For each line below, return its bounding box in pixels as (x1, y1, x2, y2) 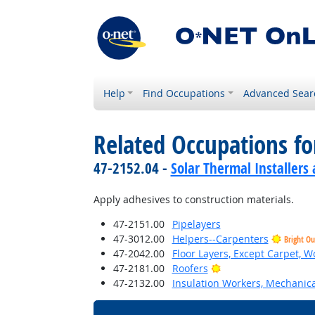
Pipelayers (172, 217, 221, 231)
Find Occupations (143, 86, 226, 100)
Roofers (172, 262, 208, 275)
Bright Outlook (219, 261, 288, 274)
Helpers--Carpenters (172, 232, 269, 245)
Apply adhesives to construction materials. (93, 193, 294, 206)
